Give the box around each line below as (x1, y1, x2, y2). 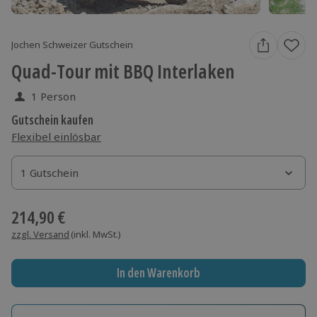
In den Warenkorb (116, 265, 200, 282)
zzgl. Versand (11, 227, 69, 241)
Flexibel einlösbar (11, 129, 101, 144)
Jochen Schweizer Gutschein (11, 38, 133, 52)
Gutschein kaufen (11, 111, 93, 128)
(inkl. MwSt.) (71, 227, 121, 241)
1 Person (31, 88, 76, 103)
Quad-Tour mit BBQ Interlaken (11, 57, 235, 84)
